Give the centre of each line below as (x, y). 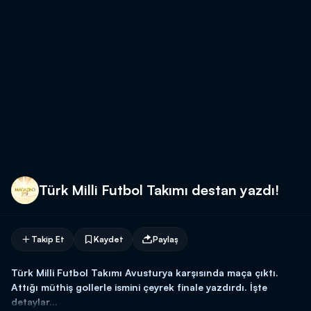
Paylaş (166, 239)
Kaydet (109, 239)
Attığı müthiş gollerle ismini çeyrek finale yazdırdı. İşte (139, 287)
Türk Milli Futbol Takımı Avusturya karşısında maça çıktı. (145, 272)
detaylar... (34, 302)
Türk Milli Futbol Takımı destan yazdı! (159, 190)
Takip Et (48, 239)
